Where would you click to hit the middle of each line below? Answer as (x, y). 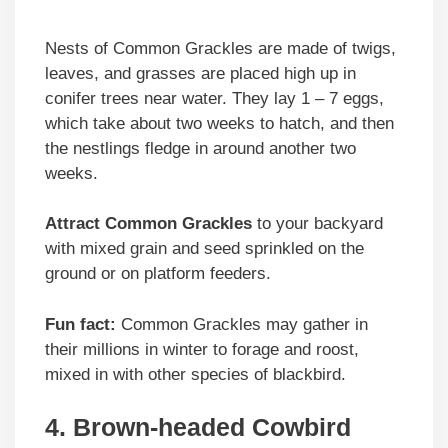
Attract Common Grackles (148, 224)
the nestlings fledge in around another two (200, 148)
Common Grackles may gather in (242, 324)
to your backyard (317, 224)
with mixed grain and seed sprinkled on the (204, 249)
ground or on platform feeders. (158, 274)
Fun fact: (80, 324)
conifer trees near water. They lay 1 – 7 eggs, (214, 98)
